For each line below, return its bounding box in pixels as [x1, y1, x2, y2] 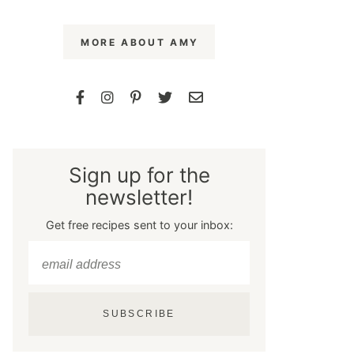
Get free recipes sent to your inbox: [45, 218, 233, 232]
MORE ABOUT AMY [81, 36, 199, 48]
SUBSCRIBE [103, 308, 175, 319]
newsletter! [85, 185, 193, 209]
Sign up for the [68, 163, 210, 187]
